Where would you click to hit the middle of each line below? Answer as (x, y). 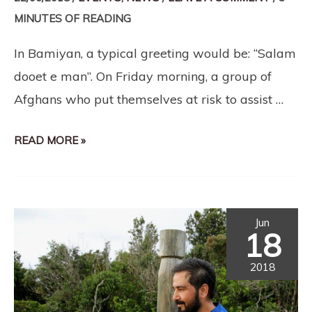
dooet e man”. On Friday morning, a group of (143, 76)
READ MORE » (50, 141)
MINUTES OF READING (72, 18)
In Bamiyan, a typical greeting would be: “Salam (155, 53)
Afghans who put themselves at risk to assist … (149, 99)
